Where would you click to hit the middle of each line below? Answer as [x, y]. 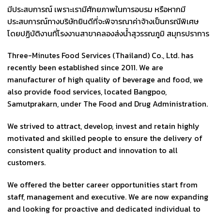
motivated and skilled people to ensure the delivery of [105, 138]
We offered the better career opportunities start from [102, 184]
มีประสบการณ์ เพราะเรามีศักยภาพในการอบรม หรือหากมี [96, 9]
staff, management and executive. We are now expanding [108, 196]
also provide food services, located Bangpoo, [87, 92]
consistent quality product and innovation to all [93, 150]
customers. [26, 163]
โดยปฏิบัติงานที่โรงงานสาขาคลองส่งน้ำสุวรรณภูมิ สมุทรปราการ [108, 33]
